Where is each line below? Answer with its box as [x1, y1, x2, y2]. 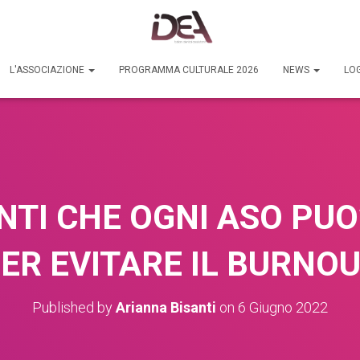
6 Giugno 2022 [238, 298, 328, 316]
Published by [32, 298, 116, 316]
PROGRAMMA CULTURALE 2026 [119, 63, 259, 76]
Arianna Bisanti [116, 298, 216, 316]
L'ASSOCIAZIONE [10, 63, 87, 76]
